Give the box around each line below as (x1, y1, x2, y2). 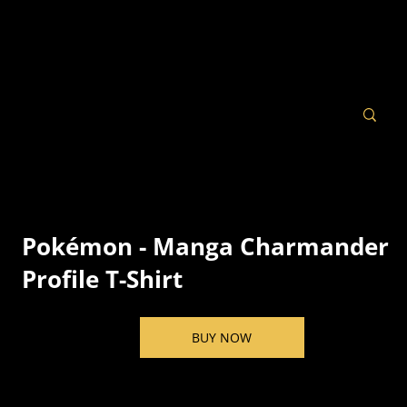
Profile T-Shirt (22, 263, 184, 296)
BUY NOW (192, 329, 252, 347)
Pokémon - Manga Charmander (22, 230, 390, 263)
